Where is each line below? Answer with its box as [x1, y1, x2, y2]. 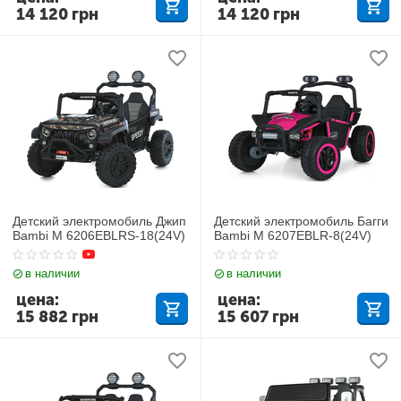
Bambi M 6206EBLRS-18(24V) [13, 227, 186, 243]
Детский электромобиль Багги [214, 213, 389, 228]
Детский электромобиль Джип [13, 213, 187, 228]
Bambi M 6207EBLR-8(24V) [214, 227, 372, 243]
